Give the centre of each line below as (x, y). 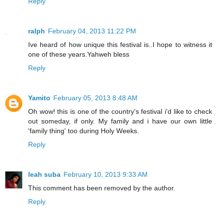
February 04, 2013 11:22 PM (92, 31)
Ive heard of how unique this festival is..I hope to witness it (120, 44)
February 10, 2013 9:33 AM (106, 174)
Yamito (39, 98)
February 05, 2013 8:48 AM (95, 98)
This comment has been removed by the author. (102, 188)
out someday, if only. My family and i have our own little (120, 121)
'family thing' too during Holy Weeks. (84, 131)
